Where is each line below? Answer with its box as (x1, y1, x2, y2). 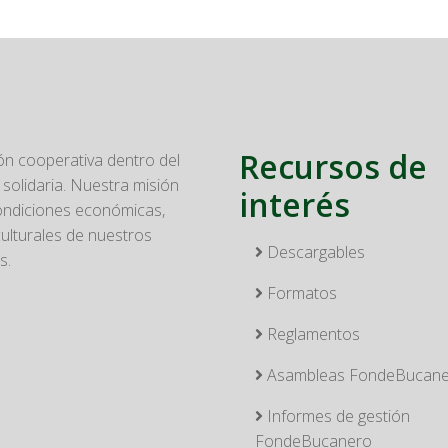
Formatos (263, 282, 337, 304)
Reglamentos (263, 323, 360, 345)
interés (239, 183, 350, 226)
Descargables (263, 241, 365, 263)
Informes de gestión (263, 405, 410, 427)
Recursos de (239, 145, 427, 188)
